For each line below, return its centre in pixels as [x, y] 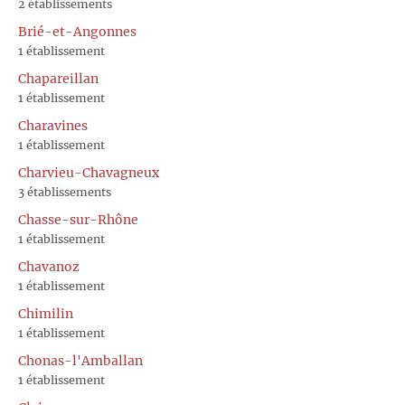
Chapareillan [58, 78]
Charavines [53, 125]
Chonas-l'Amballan [80, 360]
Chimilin [46, 313]
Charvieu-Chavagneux [89, 172]
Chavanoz [49, 266]
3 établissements [65, 192]
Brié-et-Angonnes [77, 31]
